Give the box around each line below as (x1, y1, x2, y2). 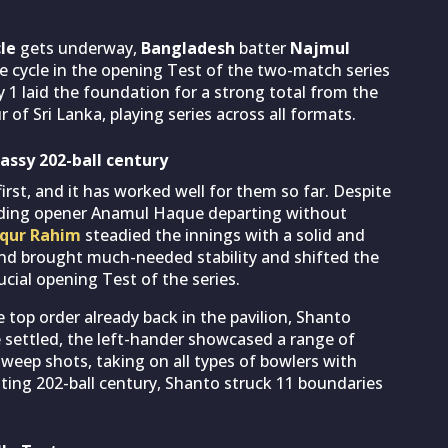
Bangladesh (141, 36, 235, 59)
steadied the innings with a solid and (81, 223, 365, 246)
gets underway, (16, 36, 141, 59)
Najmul (290, 36, 350, 59)
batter (235, 36, 290, 59)
